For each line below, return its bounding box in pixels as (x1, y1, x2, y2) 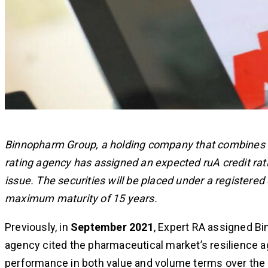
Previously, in (5, 221, 71, 234)
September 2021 (71, 221, 154, 234)
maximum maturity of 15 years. (5, 192, 157, 205)
